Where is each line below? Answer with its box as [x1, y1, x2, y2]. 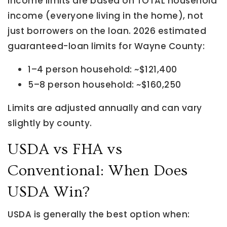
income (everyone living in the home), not [8, 10, 204, 22]
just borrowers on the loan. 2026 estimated [8, 25, 206, 37]
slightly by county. [8, 117, 92, 129]
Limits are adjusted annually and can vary [8, 102, 202, 114]
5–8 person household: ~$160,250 [28, 79, 181, 91]
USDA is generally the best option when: [8, 208, 190, 220]
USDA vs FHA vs [8, 141, 122, 158]
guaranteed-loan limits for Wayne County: [8, 40, 205, 52]
